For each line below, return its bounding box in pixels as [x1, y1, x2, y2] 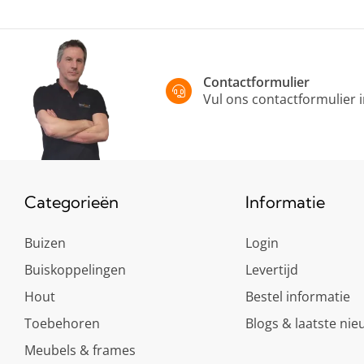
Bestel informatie [245, 288, 350, 305]
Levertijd [245, 261, 298, 279]
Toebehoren [24, 314, 100, 332]
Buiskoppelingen [24, 261, 126, 279]
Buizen [24, 234, 66, 252]
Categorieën [24, 192, 119, 212]
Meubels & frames [24, 341, 136, 359]
